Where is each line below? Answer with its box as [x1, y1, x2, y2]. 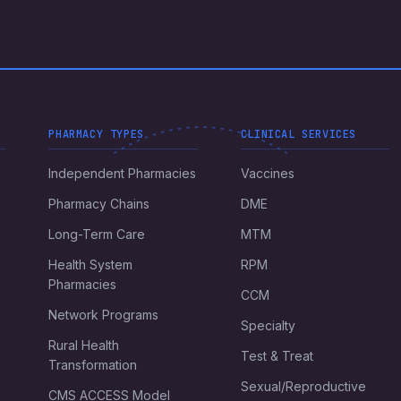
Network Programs [48, 307, 159, 322]
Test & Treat [240, 348, 313, 363]
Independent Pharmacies [48, 166, 197, 181]
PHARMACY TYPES [48, 127, 144, 141]
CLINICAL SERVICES [240, 127, 356, 141]
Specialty [240, 318, 295, 333]
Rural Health [48, 337, 120, 353]
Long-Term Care [48, 226, 146, 242]
